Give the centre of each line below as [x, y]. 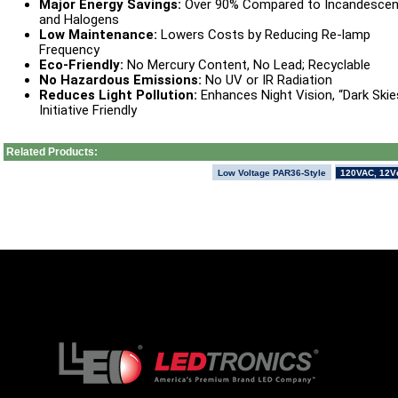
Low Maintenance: [98, 34]
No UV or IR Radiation [267, 80]
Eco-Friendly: [81, 64]
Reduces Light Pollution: [118, 95]
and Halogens [79, 19]
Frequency [69, 49]
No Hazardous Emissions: [120, 80]
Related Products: [50, 151]
